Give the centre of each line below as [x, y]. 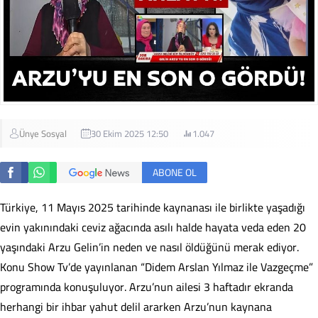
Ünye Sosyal [43, 133]
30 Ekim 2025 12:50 [130, 133]
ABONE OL [175, 172]
